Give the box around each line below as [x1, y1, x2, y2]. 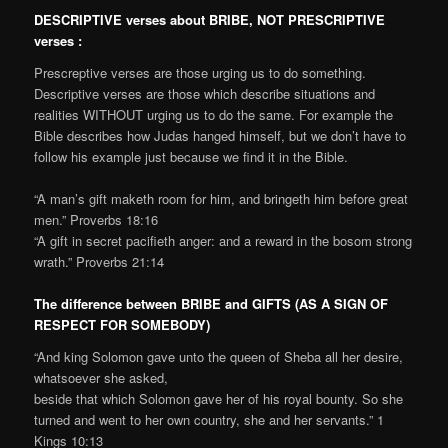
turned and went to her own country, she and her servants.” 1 [34, 409, 385, 429]
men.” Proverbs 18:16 [34, 210, 159, 230]
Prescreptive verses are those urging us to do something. [34, 63, 367, 83]
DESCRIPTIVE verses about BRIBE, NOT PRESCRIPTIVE [34, 10, 386, 30]
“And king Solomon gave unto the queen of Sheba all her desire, [34, 346, 404, 366]
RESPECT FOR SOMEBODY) [34, 315, 211, 335]
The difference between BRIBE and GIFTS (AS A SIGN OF [34, 294, 389, 314]
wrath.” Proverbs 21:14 [34, 252, 165, 272]
